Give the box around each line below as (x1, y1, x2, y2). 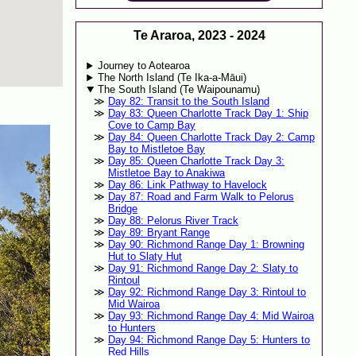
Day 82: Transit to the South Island (107, 95, 269, 108)
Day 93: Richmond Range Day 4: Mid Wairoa (107, 310, 314, 323)
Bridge (107, 203, 137, 215)
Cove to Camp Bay (107, 119, 195, 132)
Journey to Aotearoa (98, 60, 191, 72)
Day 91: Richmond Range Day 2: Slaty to (107, 262, 298, 275)
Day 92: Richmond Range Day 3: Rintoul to (107, 286, 306, 299)
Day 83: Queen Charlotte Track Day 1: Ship (107, 107, 308, 120)
